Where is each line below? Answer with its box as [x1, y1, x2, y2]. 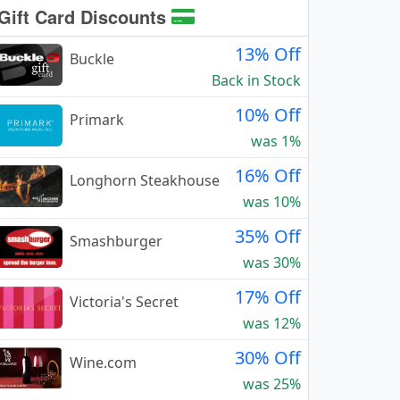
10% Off [235, 103, 301, 127]
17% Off [235, 285, 301, 309]
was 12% [243, 313, 301, 333]
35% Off [235, 224, 301, 248]
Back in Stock [212, 71, 301, 90]
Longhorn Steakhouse [70, 171, 220, 190]
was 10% [243, 192, 301, 212]
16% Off [235, 163, 301, 187]
